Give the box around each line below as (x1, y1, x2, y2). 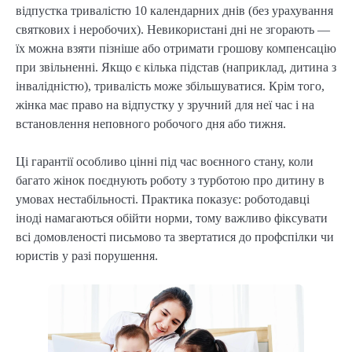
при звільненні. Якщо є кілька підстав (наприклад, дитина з (16, 60, 336, 75)
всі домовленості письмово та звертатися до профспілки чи (16, 230, 334, 244)
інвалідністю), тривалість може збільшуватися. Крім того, (16, 79, 324, 93)
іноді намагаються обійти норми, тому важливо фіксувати (16, 211, 328, 225)
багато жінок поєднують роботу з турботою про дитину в (16, 174, 324, 188)
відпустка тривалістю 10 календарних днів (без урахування (16, 4, 333, 18)
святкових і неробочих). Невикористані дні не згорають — (16, 23, 330, 37)
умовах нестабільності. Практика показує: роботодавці (16, 192, 310, 207)
